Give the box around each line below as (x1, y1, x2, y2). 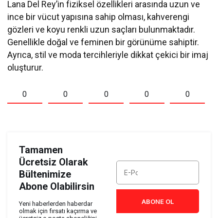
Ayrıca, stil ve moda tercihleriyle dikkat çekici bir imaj (7, 50, 209, 60)
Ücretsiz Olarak (19, 156, 88, 168)
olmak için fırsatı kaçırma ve (19, 207, 97, 215)
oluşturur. (7, 62, 43, 73)
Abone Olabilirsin (19, 181, 94, 193)
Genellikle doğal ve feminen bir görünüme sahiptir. (7, 37, 200, 48)
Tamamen (19, 144, 63, 156)
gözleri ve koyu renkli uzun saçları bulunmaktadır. (7, 24, 196, 35)
